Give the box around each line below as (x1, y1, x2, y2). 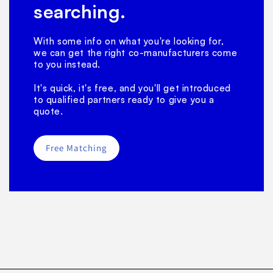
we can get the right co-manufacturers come (34, 46, 238, 58)
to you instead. (34, 58, 101, 70)
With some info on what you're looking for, (34, 35, 224, 47)
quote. (34, 105, 63, 117)
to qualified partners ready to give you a (34, 93, 214, 105)
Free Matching (46, 141, 107, 154)
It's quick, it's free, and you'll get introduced (34, 82, 231, 94)
